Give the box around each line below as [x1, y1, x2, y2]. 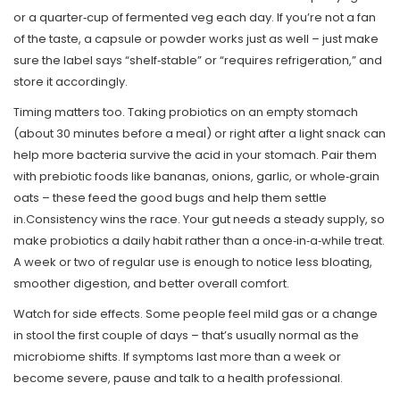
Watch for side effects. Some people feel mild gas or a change [13, 305, 378, 322]
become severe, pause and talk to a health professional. [13, 370, 343, 387]
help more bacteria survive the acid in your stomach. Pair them [13, 146, 377, 163]
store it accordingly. [13, 73, 128, 90]
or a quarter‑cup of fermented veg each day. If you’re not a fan [13, 9, 376, 26]
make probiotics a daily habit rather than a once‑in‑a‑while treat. [13, 232, 385, 249]
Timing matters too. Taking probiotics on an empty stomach [13, 104, 358, 121]
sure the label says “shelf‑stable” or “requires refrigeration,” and [13, 52, 382, 69]
